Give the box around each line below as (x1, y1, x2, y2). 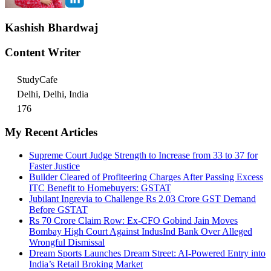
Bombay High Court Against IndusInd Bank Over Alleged (29, 226, 252, 237)
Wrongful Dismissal (29, 237, 105, 248)
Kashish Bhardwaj (5, 21, 98, 34)
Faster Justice (29, 161, 80, 172)
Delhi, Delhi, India (17, 88, 88, 99)
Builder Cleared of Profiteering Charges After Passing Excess (29, 172, 263, 183)
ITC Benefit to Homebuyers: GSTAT (29, 183, 171, 194)
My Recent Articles (5, 125, 97, 139)
